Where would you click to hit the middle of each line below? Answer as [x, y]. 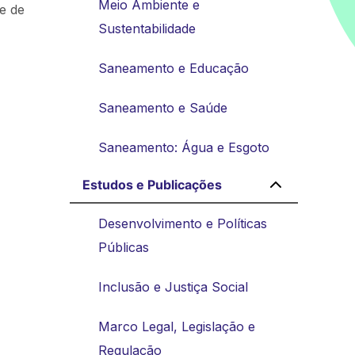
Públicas [124, 247]
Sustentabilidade [147, 28]
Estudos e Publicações [152, 184]
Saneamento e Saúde [163, 107]
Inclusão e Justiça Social [173, 286]
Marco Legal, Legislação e [177, 326]
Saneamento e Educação [174, 68]
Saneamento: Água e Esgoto [184, 147]
